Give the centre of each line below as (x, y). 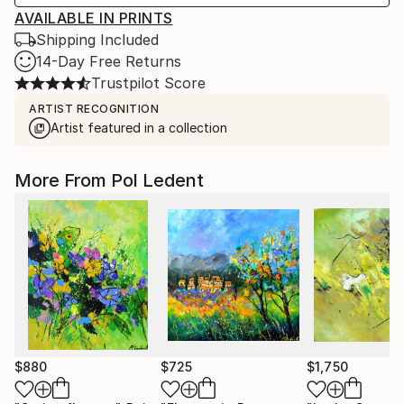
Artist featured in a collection (139, 128)
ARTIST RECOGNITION (94, 109)
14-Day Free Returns (109, 61)
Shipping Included (97, 40)
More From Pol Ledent (109, 180)
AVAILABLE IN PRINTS (94, 18)
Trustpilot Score (148, 83)
